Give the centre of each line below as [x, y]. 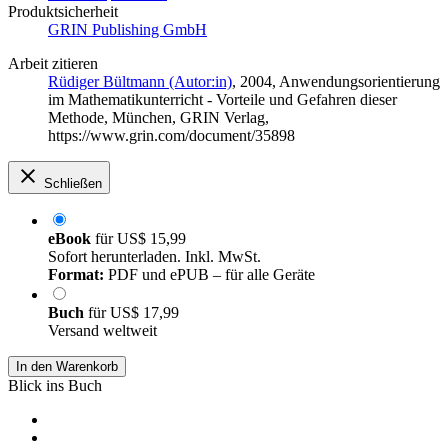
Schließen [73, 184]
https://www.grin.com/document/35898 [171, 136]
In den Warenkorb [67, 367]
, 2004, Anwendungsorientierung [336, 82]
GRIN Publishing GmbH [127, 30]
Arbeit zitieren [53, 64]
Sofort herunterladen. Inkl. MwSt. [154, 257]
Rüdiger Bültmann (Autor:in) [140, 82]
